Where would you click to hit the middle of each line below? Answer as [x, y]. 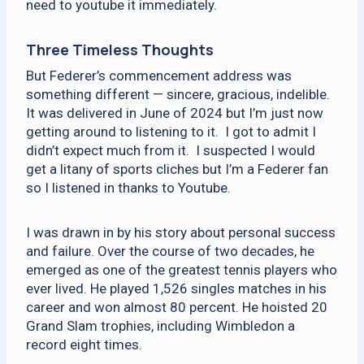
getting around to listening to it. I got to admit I [171, 132]
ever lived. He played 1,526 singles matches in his [176, 288]
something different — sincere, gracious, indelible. [178, 94]
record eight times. [84, 344]
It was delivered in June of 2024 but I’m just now [175, 113]
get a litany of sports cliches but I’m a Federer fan [177, 169]
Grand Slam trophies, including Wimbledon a [160, 326]
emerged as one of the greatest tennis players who [182, 270]
